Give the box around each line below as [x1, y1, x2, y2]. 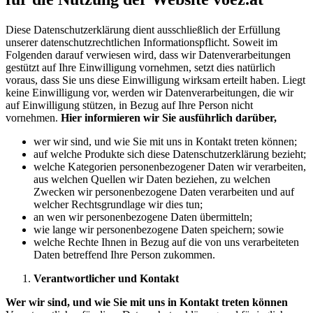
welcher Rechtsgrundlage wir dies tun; [34, 198, 203, 211]
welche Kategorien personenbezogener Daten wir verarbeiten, [34, 161, 306, 173]
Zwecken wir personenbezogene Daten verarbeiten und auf [34, 186, 294, 198]
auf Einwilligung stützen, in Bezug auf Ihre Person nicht [6, 99, 253, 112]
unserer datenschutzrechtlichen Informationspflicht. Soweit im [6, 36, 277, 49]
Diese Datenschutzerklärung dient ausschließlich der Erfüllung [6, 24, 280, 36]
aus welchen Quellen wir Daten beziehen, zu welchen [34, 173, 270, 186]
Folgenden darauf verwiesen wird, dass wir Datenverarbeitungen [6, 49, 291, 61]
